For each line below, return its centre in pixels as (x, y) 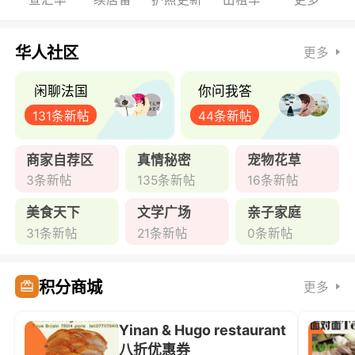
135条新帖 (166, 180)
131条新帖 (61, 116)
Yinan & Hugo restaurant (203, 330)
